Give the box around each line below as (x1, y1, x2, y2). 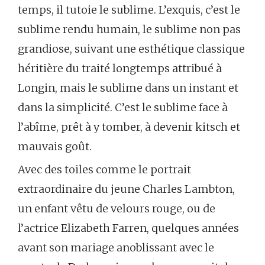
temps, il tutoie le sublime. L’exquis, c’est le (18, 2, 240, 17)
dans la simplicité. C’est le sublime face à (18, 100, 228, 114)
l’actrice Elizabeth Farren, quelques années (18, 221, 239, 235)
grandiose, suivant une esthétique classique (18, 41, 245, 56)
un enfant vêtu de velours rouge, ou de (18, 201, 215, 215)
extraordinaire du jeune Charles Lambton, (18, 182, 235, 196)
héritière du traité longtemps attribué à (18, 61, 222, 75)
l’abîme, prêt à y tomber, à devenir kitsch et (18, 119, 240, 134)
